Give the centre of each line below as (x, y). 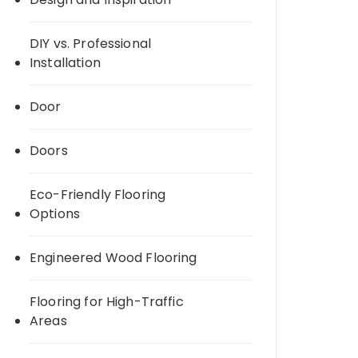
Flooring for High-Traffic (107, 302)
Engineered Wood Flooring (113, 258)
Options (55, 214)
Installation (65, 63)
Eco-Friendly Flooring (98, 195)
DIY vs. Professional (90, 44)
